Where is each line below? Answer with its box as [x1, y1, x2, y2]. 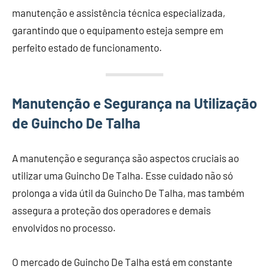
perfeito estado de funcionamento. [12, 41, 162, 53]
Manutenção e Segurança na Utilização [12, 94, 257, 112]
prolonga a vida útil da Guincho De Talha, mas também [12, 186, 244, 199]
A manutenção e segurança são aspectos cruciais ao [12, 151, 239, 164]
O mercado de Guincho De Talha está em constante [12, 255, 232, 268]
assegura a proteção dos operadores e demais [12, 204, 211, 216]
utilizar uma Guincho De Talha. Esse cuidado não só [12, 169, 233, 181]
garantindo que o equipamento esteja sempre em [12, 23, 223, 36]
